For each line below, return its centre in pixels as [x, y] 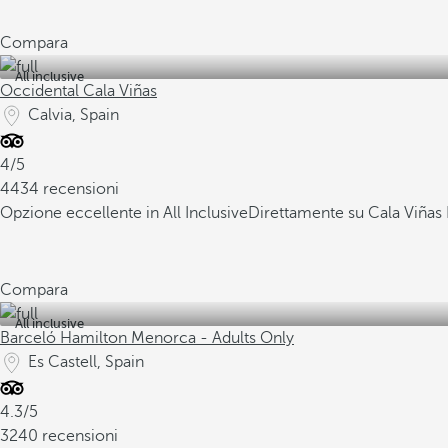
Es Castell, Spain [86, 362]
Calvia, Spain [73, 115]
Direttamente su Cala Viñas [347, 213]
